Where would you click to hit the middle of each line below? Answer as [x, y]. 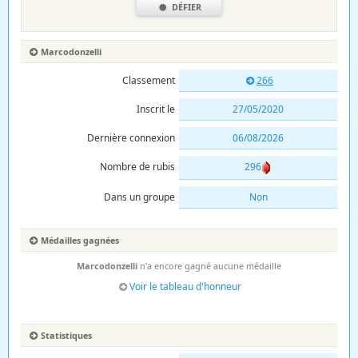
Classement [149, 80]
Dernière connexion [131, 138]
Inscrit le [156, 109]
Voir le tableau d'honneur [186, 286]
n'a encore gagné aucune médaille [209, 265]
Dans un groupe [139, 197]
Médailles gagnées [80, 240]
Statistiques [66, 335]
